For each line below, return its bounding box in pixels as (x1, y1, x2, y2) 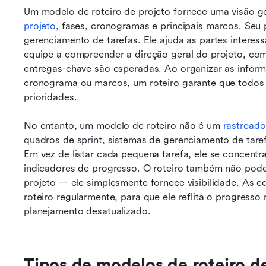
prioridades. (24, 91, 77, 103)
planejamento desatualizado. (24, 205, 151, 217)
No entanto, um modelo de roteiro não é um (24, 120, 223, 131)
